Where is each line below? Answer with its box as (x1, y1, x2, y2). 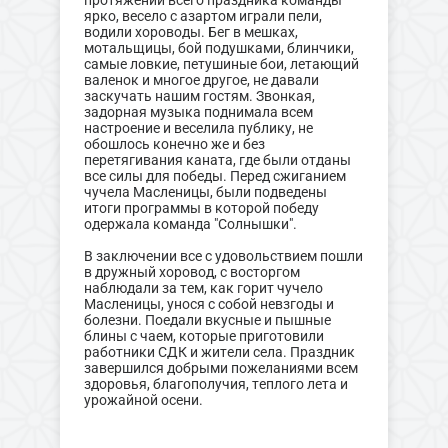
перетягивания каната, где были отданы (83, 152, 351, 169)
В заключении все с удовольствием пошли (83, 248, 363, 265)
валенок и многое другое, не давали (83, 72, 319, 89)
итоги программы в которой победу (83, 200, 319, 217)
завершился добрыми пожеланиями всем (83, 360, 358, 377)
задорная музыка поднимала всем (83, 104, 313, 121)
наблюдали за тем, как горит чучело (83, 280, 323, 297)
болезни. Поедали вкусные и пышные (83, 312, 331, 329)
